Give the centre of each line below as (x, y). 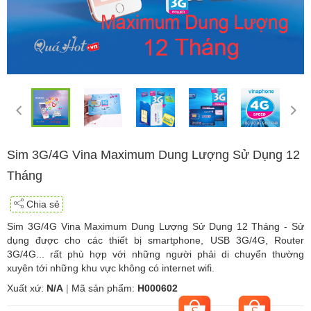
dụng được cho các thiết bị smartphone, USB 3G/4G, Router (155, 240)
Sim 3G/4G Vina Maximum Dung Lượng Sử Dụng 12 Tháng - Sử (155, 226)
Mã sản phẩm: (104, 288)
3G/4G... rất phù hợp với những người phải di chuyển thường (155, 254)
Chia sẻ (42, 204)
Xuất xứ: (27, 288)
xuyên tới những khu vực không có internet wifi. (111, 268)
